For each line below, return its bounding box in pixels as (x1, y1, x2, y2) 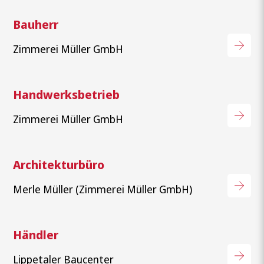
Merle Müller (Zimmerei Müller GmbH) (13, 181, 193, 196)
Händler (13, 226, 59, 243)
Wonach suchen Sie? (25, 152, 114, 164)
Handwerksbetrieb (13, 86, 120, 103)
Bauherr (13, 16, 59, 32)
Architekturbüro (13, 156, 105, 173)
